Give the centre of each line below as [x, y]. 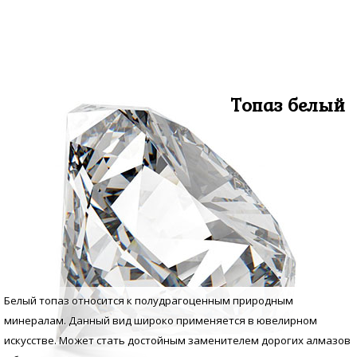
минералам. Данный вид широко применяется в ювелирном [161, 321]
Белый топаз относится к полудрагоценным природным [149, 301]
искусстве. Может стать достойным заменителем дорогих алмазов [177, 341]
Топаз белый [288, 105]
